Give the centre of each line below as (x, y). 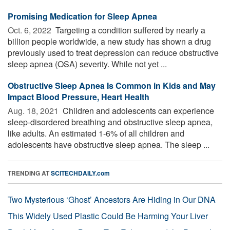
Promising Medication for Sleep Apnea (82, 16)
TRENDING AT (29, 173)
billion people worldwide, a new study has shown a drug (109, 41)
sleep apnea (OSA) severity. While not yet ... (87, 64)
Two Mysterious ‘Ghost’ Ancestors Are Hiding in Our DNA (112, 199)
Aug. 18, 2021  (34, 110)
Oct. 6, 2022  (31, 30)
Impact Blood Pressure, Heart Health (79, 97)
